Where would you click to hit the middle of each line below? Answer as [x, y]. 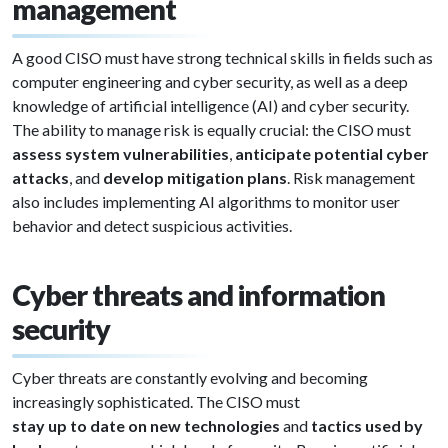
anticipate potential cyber [332, 153]
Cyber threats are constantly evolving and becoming [190, 377]
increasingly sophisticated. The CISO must [156, 401]
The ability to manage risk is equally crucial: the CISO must [211, 129]
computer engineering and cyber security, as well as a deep [210, 81]
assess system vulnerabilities [120, 153]
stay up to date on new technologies [146, 425]
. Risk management [351, 177]
